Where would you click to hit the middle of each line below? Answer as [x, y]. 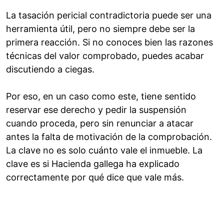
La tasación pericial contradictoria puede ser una [109, 15]
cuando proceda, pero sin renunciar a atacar [100, 123]
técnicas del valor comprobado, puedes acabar [105, 56]
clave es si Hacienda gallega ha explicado [93, 164]
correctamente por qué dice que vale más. [95, 177]
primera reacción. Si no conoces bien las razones [109, 42]
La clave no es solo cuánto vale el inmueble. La [104, 150]
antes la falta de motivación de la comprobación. [109, 137]
